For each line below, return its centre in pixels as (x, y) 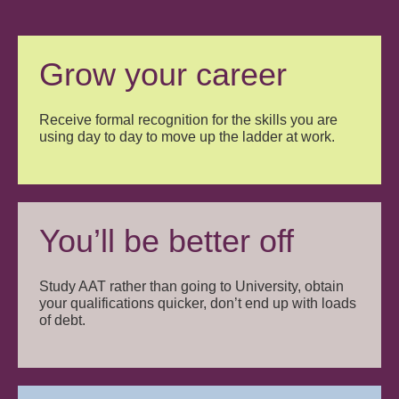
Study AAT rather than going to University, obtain (192, 286)
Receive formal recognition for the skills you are (189, 119)
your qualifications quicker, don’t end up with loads (198, 303)
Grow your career (163, 74)
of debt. (63, 320)
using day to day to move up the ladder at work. (187, 136)
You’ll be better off (167, 240)
